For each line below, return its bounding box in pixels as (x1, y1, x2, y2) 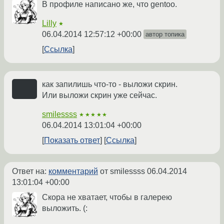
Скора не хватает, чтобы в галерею (42, 193, 172, 202)
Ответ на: (12, 167, 48, 176)
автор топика (145, 30, 184, 38)
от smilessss (98, 167, 147, 176)
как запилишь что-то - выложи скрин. (42, 80, 177, 89)
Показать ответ (44, 136, 100, 145)
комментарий (48, 167, 98, 176)
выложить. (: (42, 204, 87, 213)
